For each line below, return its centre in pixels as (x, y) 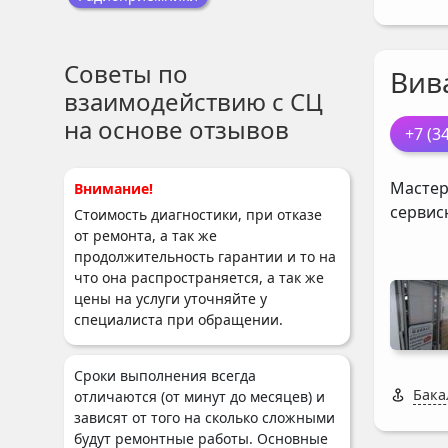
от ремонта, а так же (145, 235)
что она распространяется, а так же (199, 277)
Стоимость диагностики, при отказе (198, 214)
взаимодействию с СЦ (193, 101)
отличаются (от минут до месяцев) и (199, 396)
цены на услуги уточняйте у (170, 298)
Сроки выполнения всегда (165, 375)
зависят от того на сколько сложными (204, 417)
